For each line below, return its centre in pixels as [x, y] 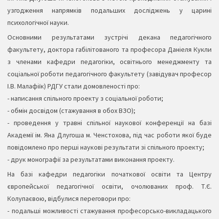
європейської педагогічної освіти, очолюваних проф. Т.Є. [109, 186]
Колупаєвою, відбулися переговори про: [69, 199]
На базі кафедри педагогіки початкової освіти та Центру [109, 174]
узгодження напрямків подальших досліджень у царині [109, 11]
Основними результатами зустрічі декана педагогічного [109, 37]
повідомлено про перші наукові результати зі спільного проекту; [106, 147]
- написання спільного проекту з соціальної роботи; [85, 99]
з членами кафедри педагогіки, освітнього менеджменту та [109, 62]
